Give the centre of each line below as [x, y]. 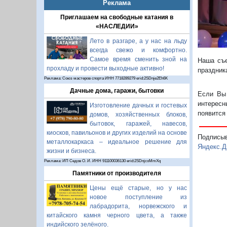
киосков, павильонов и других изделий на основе [117, 133]
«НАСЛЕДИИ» [117, 27]
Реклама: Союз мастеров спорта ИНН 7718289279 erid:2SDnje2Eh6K [106, 79]
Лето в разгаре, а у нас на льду [138, 41]
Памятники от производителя [117, 174]
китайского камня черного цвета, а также [117, 216]
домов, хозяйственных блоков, [138, 115]
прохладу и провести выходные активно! [105, 69]
